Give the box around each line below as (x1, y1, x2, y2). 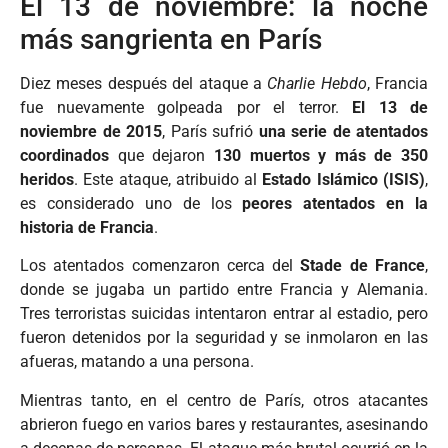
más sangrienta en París (20, 22, 322, 56)
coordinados (20, 145, 109, 165)
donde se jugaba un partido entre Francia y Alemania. (20, 280, 428, 300)
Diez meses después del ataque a (20, 73, 268, 93)
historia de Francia (20, 217, 154, 237)
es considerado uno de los (20, 193, 243, 213)
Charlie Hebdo (267, 73, 367, 93)
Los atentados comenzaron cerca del (20, 256, 301, 276)
